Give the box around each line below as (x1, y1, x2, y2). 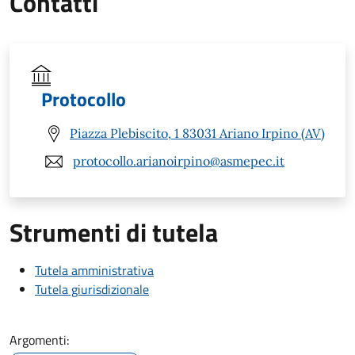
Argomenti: (10, 330, 69, 349)
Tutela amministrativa (35, 260, 154, 280)
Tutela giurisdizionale (35, 279, 149, 299)
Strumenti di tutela (10, 212, 218, 251)
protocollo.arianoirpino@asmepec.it (73, 153, 284, 170)
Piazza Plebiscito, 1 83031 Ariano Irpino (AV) (70, 125, 325, 142)
